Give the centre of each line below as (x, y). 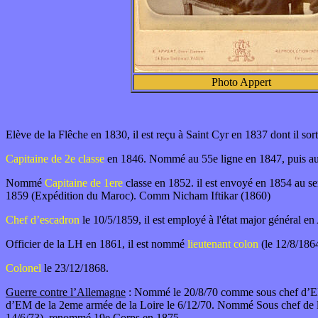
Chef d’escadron (43, 220)
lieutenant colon (221, 244)
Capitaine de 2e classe (55, 159)
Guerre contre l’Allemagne (66, 292)
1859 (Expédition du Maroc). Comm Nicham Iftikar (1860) (138, 196)
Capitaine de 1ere (84, 183)
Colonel (23, 268)
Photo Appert (241, 82)
